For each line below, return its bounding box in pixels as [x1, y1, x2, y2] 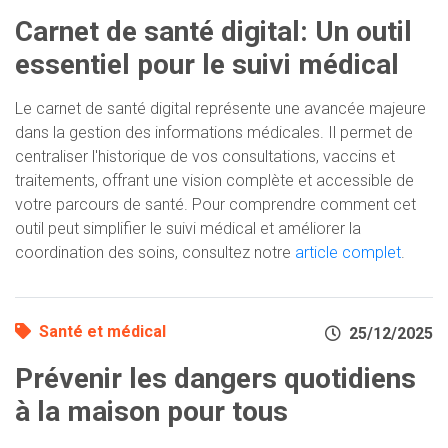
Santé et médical [39, 322, 166, 342]
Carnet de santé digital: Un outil [15, 15, 412, 49]
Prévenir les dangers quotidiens [15, 362, 416, 396]
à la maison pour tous [15, 395, 288, 429]
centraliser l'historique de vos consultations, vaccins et [15, 147, 395, 167]
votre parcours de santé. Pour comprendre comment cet [15, 195, 416, 215]
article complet [295, 243, 401, 263]
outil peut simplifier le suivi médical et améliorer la [15, 219, 361, 239]
